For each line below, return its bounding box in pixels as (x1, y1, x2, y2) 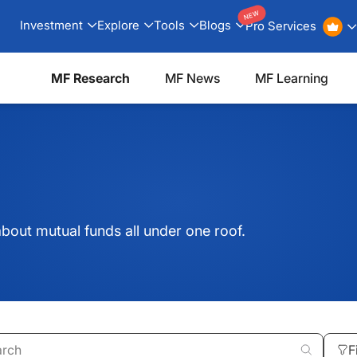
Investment (19, 17, 83, 33)
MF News (165, 70, 220, 86)
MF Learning (255, 70, 328, 86)
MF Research (51, 70, 130, 86)
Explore (96, 17, 139, 33)
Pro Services (245, 18, 316, 33)
